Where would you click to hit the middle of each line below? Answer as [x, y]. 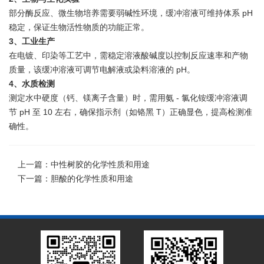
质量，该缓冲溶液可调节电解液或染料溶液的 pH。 [102, 69]
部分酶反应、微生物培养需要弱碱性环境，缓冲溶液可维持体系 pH [131, 13]
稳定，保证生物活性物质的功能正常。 [79, 27]
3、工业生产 [32, 41]
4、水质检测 [32, 83]
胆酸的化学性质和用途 [92, 178]
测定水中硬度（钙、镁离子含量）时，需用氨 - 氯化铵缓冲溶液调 [128, 98]
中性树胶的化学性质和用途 [100, 164]
